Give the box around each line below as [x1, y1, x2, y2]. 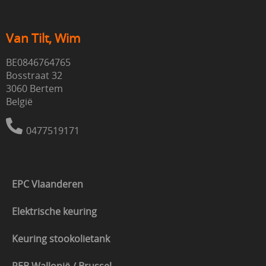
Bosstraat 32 [6, 69, 62, 83]
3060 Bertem [6, 82, 63, 96]
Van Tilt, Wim [6, 30, 81, 47]
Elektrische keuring [12, 205, 97, 218]
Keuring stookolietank [12, 232, 110, 246]
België [6, 95, 33, 109]
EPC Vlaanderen [12, 178, 83, 191]
